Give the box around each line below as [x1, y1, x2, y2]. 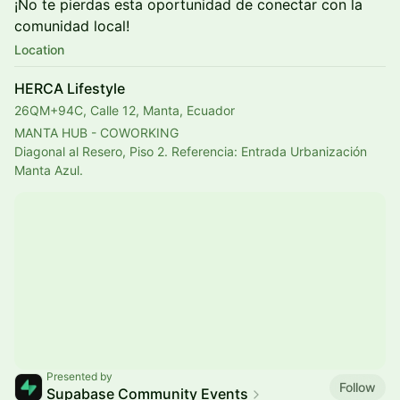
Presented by [46, 370, 112, 383]
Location [14, 42, 64, 57]
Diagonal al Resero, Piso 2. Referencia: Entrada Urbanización [14, 144, 367, 159]
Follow [339, 379, 376, 395]
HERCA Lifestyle [14, 79, 125, 97]
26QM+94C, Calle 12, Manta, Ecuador [14, 103, 235, 118]
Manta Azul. [14, 162, 83, 178]
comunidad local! [14, 17, 129, 35]
